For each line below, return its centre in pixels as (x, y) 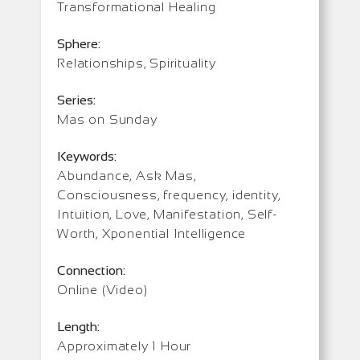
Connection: (92, 270)
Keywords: (87, 156)
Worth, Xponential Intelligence (152, 233)
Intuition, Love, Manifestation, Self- (168, 214)
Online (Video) (102, 289)
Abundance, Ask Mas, (127, 175)
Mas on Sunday (107, 119)
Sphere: (79, 43)
